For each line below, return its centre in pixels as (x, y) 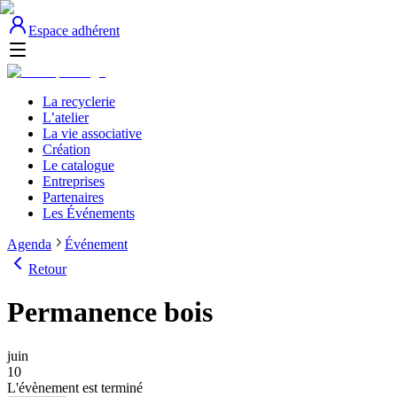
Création (66, 149)
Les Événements (89, 213)
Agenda (29, 244)
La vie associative (92, 133)
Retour (47, 269)
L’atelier (66, 117)
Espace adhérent (74, 31)
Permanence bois (110, 312)
